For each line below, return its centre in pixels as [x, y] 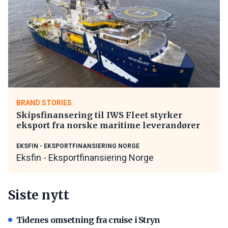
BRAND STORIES [44, 103]
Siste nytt [39, 195]
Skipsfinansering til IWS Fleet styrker [99, 115]
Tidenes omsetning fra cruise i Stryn [88, 220]
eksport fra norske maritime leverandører [108, 125]
